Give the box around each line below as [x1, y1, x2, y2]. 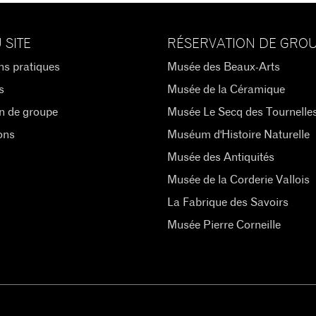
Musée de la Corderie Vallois [166, 174, 310, 186]
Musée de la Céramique [166, 84, 285, 95]
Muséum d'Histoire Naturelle [166, 129, 310, 140]
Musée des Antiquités [166, 152, 274, 163]
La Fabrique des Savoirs [166, 197, 288, 208]
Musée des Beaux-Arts [166, 61, 280, 73]
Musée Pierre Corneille [166, 219, 281, 231]
